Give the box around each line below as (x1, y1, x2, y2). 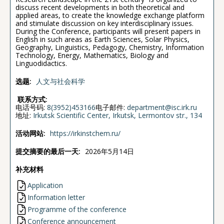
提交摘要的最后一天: (15, 146, 80, 156)
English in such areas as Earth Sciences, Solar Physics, (15, 34, 189, 44)
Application (27, 180, 63, 190)
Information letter (27, 192, 85, 202)
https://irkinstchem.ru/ (50, 128, 120, 138)
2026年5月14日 (85, 146, 134, 156)
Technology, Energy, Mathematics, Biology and (15, 50, 168, 60)
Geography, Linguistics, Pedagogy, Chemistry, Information (15, 42, 204, 52)
